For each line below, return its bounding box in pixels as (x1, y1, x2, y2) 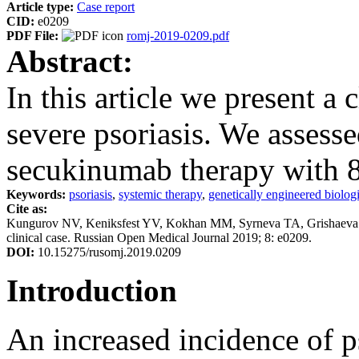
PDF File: (6, 28, 62, 42)
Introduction (6, 272, 177, 308)
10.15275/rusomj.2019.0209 (38, 244, 181, 259)
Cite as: (6, 201, 50, 216)
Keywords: (6, 187, 69, 201)
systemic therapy (119, 187, 202, 201)
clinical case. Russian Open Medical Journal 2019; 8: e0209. (6, 230, 312, 244)
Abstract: (6, 43, 141, 79)
